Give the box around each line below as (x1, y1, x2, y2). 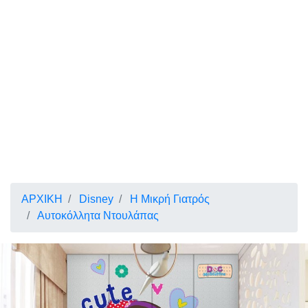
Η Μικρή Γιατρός (130, 192, 210, 205)
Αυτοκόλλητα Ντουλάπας (37, 209, 159, 221)
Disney (79, 192, 113, 205)
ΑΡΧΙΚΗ (21, 192, 63, 205)
